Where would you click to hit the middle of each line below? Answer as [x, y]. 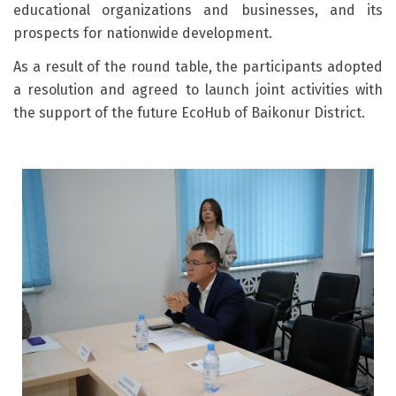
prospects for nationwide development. [143, 33]
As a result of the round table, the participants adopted [198, 67]
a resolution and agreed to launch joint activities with [198, 90]
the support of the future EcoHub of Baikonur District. [189, 113]
